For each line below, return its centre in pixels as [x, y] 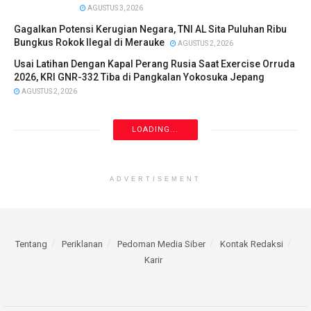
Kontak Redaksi [252, 244]
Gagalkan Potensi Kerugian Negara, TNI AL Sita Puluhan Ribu [150, 30]
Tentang [31, 244]
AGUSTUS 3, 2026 [115, 8]
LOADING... [155, 130]
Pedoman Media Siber [161, 244]
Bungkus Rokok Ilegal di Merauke [89, 43]
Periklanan [82, 244]
